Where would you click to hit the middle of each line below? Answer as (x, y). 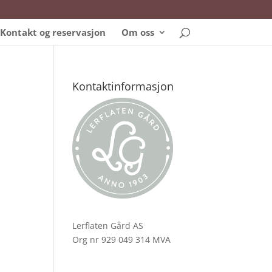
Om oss (138, 32)
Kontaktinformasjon (123, 86)
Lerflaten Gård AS (108, 226)
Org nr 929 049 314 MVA (122, 240)
